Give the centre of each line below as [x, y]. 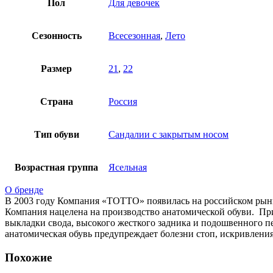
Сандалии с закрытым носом [168, 134]
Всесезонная [134, 35]
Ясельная [128, 167]
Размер [56, 68]
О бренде [24, 190]
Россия [123, 101]
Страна [56, 101]
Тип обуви [56, 134]
